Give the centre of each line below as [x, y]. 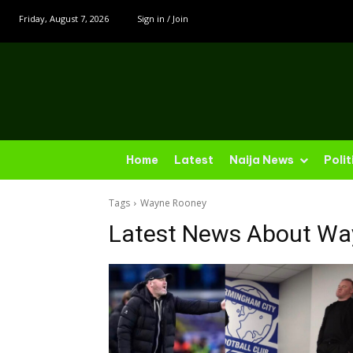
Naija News [262, 160]
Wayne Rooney [173, 203]
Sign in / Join [163, 19]
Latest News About [213, 234]
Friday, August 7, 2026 [64, 19]
